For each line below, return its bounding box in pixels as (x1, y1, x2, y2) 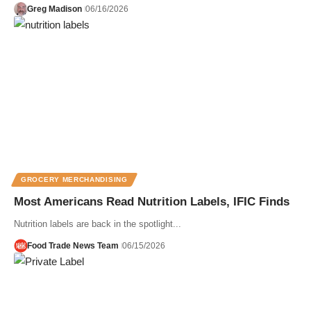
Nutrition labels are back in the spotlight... (14, 219, 181, 230)
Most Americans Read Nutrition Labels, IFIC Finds (14, 195, 289, 209)
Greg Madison (26, 3, 82, 14)
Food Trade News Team (26, 241, 119, 251)
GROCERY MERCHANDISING (21, 176, 128, 184)
